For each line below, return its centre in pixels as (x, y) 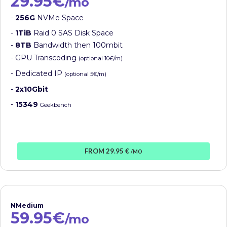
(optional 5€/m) (85, 74)
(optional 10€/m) (101, 58)
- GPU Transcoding (45, 58)
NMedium (27, 205)
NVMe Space (59, 17)
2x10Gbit (32, 89)
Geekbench (56, 105)
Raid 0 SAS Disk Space (72, 33)
